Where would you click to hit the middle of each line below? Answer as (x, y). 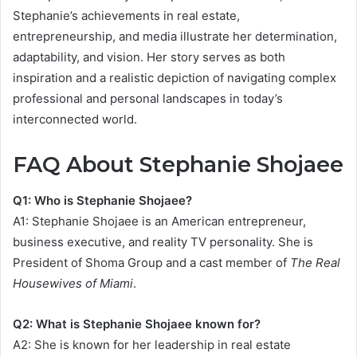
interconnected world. (75, 120)
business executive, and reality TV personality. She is (163, 241)
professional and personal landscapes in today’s (148, 99)
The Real (315, 262)
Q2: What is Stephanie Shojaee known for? (137, 324)
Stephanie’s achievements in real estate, (126, 16)
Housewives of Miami (73, 283)
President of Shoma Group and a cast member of (151, 262)
